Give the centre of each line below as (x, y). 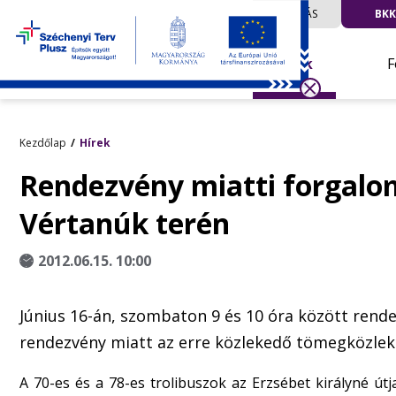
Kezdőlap (43, 143)
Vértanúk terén (125, 223)
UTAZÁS (297, 14)
